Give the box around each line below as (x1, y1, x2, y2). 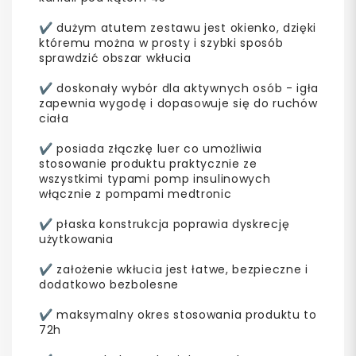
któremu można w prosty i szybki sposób (39, 34, 284, 51)
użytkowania (39, 230, 114, 247)
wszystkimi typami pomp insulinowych (39, 170, 271, 187)
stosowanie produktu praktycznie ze (39, 155, 257, 172)
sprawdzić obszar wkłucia (39, 49, 192, 66)
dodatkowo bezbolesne (39, 276, 179, 292)
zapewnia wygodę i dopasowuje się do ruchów (39, 95, 318, 111)
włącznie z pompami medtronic (39, 185, 232, 202)
